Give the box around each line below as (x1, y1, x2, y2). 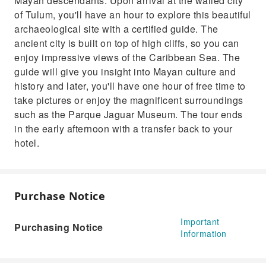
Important (180, 216, 220, 227)
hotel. (14, 136, 39, 150)
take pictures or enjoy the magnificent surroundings (14, 93, 243, 107)
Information (180, 227, 227, 239)
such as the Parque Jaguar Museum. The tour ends (14, 107, 243, 121)
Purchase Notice (14, 189, 105, 203)
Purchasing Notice (14, 220, 103, 234)
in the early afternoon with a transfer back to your (14, 122, 233, 135)
